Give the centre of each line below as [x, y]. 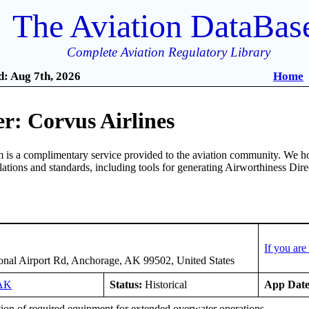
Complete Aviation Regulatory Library [169, 52]
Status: [126, 284]
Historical [165, 284]
